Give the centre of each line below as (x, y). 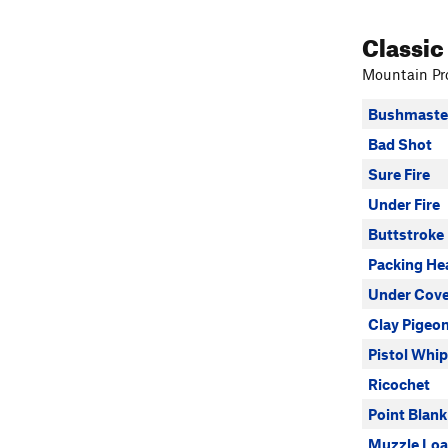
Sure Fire (399, 174)
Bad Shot (400, 144)
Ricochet (399, 384)
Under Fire (404, 204)
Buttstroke (406, 234)
